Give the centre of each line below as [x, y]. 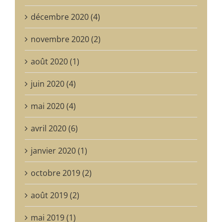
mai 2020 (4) [53, 106]
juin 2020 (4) [53, 83]
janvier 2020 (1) [59, 150]
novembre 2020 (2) [66, 39]
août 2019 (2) [55, 195]
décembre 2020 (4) [65, 17]
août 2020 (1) [55, 61]
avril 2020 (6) [54, 128]
